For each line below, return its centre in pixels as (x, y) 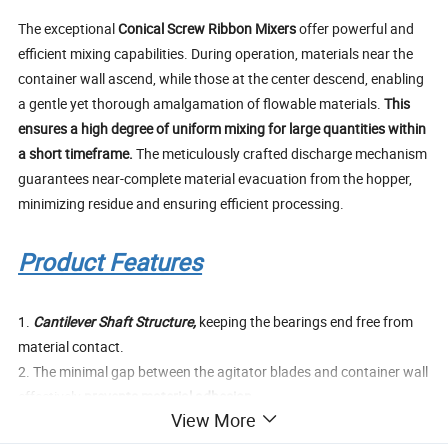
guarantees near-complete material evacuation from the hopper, (215, 178)
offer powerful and (357, 28)
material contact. (71, 346)
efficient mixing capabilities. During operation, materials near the (216, 53)
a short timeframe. (77, 153)
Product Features (110, 262)
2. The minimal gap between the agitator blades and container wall (223, 371)
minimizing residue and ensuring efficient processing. (181, 203)
